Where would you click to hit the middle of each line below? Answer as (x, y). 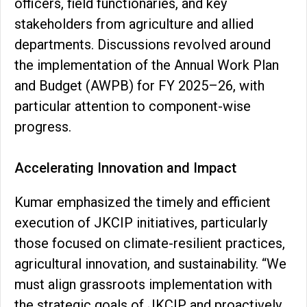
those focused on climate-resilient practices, (150, 243)
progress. (43, 126)
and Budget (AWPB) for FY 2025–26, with (139, 85)
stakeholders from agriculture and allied (134, 24)
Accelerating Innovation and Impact (125, 168)
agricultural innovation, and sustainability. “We (150, 263)
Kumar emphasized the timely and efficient (143, 202)
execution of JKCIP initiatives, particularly (141, 222)
